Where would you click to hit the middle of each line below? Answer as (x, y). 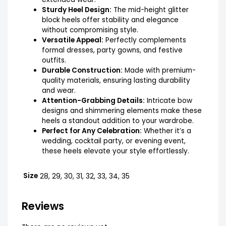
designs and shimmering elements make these (122, 110)
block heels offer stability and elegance (110, 20)
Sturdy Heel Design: (76, 10)
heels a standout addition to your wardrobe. (118, 121)
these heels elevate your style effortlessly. (115, 151)
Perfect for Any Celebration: (92, 131)
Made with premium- (159, 70)
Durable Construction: (82, 70)
